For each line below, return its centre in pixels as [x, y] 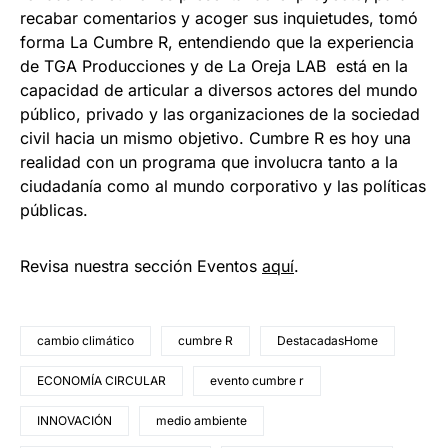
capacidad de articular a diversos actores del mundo [219, 90]
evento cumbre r [257, 381]
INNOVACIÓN [74, 421]
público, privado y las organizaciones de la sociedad [220, 114]
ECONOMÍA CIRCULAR [101, 381]
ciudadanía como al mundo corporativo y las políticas [223, 186]
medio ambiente [201, 421]
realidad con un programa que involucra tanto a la [209, 162]
